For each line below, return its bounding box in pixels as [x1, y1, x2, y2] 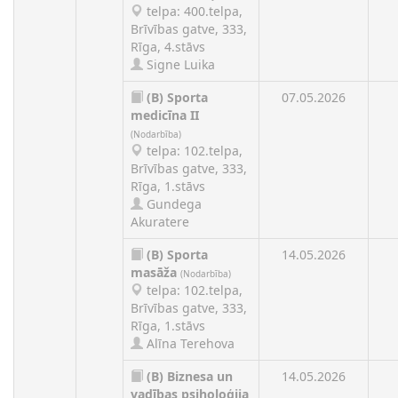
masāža [131, 264, 177, 281]
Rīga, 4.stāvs [131, 38, 205, 55]
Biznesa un [167, 368, 233, 385]
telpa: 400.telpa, [143, 3, 243, 20]
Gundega [143, 195, 202, 212]
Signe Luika [143, 56, 215, 73]
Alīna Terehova [143, 335, 235, 352]
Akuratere [131, 213, 189, 230]
